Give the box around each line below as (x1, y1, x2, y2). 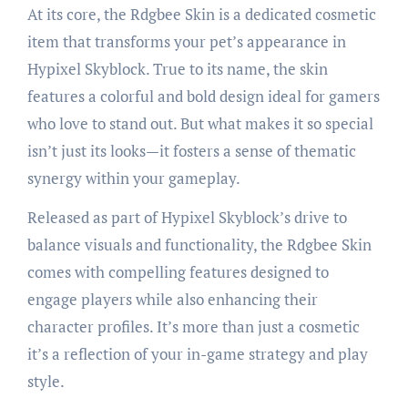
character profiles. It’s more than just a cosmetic (26, 315, 360, 337)
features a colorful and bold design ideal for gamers (26, 85, 380, 107)
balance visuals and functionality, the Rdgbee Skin (26, 233, 372, 255)
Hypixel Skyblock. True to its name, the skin (26, 57, 328, 79)
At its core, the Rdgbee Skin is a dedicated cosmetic (26, 3, 376, 25)
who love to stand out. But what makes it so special (26, 112, 373, 134)
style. (26, 370, 65, 392)
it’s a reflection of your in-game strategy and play (26, 342, 368, 364)
